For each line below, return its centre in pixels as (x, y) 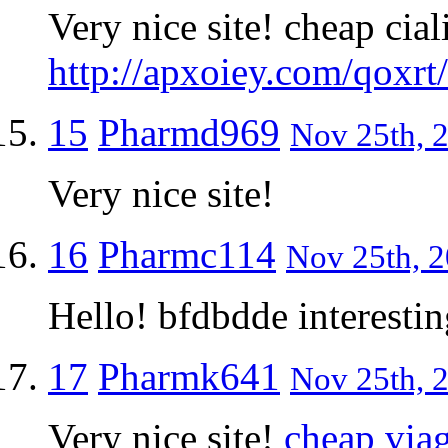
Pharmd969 (189, 132)
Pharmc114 (187, 254)
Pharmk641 (189, 376)
